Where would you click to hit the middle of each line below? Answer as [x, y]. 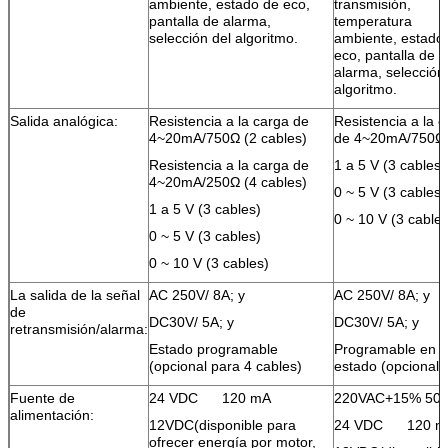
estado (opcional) [389, 365]
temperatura [373, 20]
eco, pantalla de [384, 54]
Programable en [385, 348]
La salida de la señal [75, 294]
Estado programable [213, 348]
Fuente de [42, 397]
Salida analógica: [64, 120]
